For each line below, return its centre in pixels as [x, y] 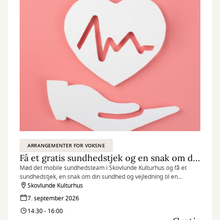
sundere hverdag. [44, 186]
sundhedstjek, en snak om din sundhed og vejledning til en [99, 177]
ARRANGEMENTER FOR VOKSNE [66, 146]
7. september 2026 [53, 198]
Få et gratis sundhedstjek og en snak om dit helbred [196, 158]
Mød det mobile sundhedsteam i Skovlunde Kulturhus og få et [103, 168]
